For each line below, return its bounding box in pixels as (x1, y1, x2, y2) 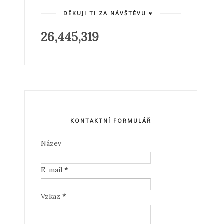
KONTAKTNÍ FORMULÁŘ (70, 117, 151, 124)
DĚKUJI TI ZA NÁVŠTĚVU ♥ (63, 9, 153, 17)
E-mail (40, 165, 64, 174)
